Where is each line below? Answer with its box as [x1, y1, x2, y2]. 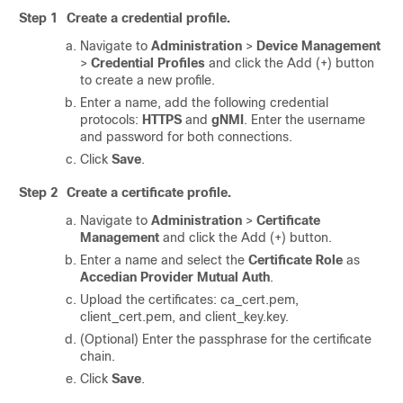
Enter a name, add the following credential [80, 95, 328, 110]
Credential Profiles [91, 56, 209, 70]
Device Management [256, 39, 381, 53]
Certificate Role [248, 253, 343, 267]
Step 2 [19, 185, 58, 200]
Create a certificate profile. [67, 185, 231, 200]
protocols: [80, 112, 142, 127]
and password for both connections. [80, 130, 292, 144]
